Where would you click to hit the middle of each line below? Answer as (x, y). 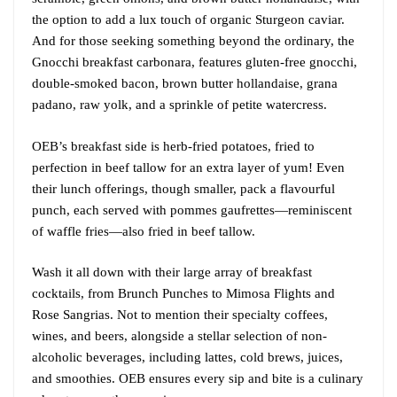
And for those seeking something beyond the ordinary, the (193, 41)
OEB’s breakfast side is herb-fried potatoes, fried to (173, 146)
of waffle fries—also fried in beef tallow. (144, 231)
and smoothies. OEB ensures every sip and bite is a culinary (198, 379)
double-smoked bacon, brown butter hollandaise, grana (185, 84)
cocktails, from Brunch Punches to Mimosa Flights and (183, 294)
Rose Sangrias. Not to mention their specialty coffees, (180, 315)
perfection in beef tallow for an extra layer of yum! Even (188, 167)
